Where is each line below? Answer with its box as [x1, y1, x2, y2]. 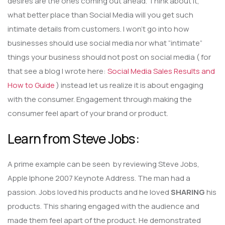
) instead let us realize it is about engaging [55, 79, 203, 90]
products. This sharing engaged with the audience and [8, 201, 199, 212]
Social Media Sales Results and [107, 65, 215, 76]
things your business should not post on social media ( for [8, 51, 211, 62]
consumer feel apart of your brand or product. [8, 107, 168, 119]
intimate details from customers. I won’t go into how [8, 23, 189, 34]
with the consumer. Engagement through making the [8, 93, 192, 104]
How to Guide [8, 79, 55, 90]
